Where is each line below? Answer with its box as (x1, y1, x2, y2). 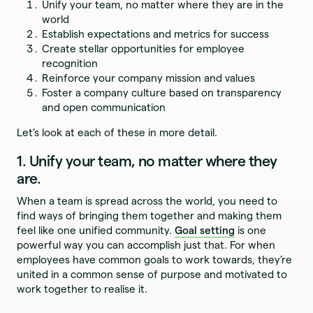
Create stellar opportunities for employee (42, 42, 245, 54)
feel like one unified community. (17, 224, 175, 237)
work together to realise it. (17, 283, 148, 296)
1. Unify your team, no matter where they (17, 153, 277, 170)
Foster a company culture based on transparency (42, 86, 282, 99)
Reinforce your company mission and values (42, 71, 256, 84)
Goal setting (175, 224, 235, 237)
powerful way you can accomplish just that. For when (17, 239, 276, 252)
